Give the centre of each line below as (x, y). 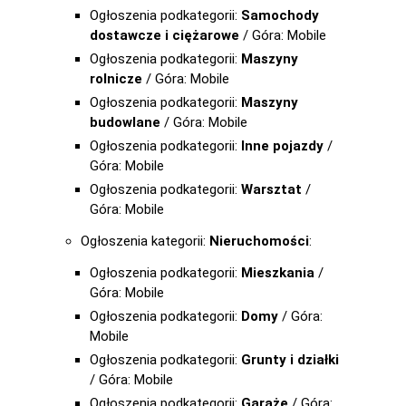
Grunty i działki (290, 360)
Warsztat (271, 189)
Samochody (280, 15)
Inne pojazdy (282, 146)
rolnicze (116, 79)
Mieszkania (278, 273)
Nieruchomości (259, 241)
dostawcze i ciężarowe (164, 35)
